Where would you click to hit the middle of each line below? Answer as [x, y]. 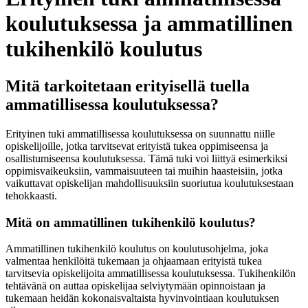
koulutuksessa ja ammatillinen [149, 24]
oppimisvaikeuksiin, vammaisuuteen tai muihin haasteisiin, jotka [144, 170]
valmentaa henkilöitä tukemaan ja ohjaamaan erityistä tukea [134, 261]
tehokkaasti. [31, 195]
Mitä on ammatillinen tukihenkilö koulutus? [131, 222]
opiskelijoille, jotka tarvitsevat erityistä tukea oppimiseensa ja [137, 146]
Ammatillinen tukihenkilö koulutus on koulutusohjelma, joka [137, 249]
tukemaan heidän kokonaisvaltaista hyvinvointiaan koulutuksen [142, 298]
